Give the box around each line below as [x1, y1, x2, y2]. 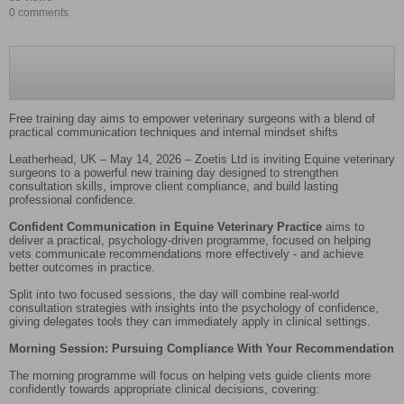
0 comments [9, 6, 69, 20]
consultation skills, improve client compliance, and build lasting [9, 179, 338, 194]
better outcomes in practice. [9, 261, 155, 275]
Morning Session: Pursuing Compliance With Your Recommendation [9, 342, 394, 356]
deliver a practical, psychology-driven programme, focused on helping [9, 234, 371, 248]
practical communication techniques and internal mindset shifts [9, 125, 338, 140]
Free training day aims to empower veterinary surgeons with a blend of [9, 112, 375, 126]
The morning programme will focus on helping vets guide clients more [9, 369, 371, 383]
